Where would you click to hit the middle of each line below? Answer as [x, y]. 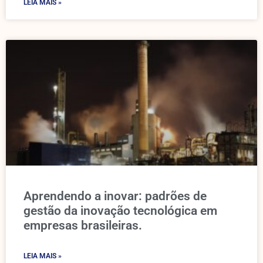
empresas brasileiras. [83, 225]
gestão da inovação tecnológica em [120, 211]
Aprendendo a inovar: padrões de [115, 196]
